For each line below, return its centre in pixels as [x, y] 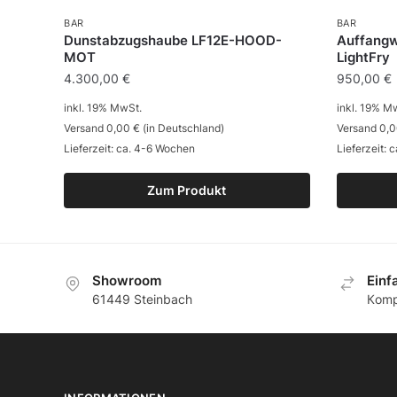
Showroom [127, 280]
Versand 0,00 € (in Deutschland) [144, 128]
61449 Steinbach [142, 299]
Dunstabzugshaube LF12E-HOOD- [173, 40]
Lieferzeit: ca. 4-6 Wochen [130, 148]
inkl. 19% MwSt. [103, 107]
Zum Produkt [187, 191]
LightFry [363, 57]
